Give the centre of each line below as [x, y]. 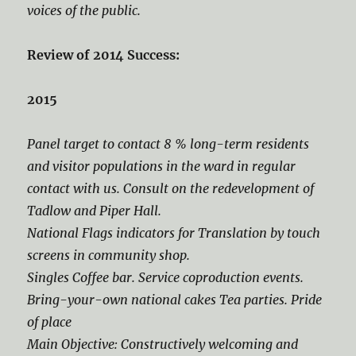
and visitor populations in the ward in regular [162, 166]
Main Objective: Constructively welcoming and [163, 344]
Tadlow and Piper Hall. [95, 211]
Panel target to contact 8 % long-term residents [168, 144]
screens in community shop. [109, 255]
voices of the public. [84, 10]
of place [50, 322]
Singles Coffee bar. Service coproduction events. [166, 277]
